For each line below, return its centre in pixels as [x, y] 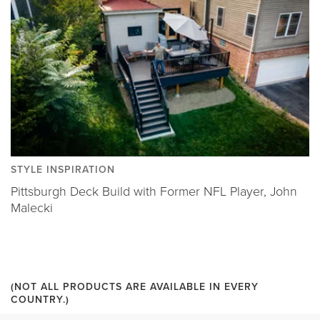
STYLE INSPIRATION [63, 169]
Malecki [32, 207]
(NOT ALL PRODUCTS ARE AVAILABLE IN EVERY [135, 286]
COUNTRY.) [40, 299]
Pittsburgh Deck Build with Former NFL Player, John [154, 191]
